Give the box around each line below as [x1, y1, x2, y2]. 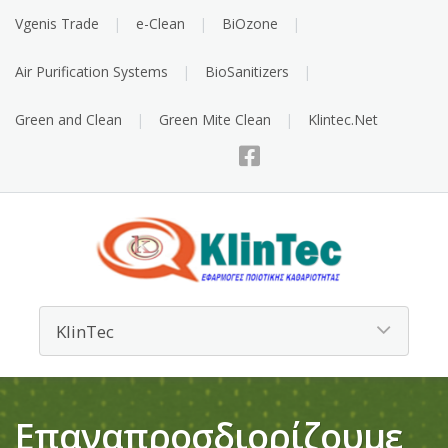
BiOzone [222, 14, 278, 33]
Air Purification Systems [15, 62, 168, 81]
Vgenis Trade [15, 14, 99, 33]
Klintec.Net [308, 110, 378, 129]
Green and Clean [15, 110, 122, 129]
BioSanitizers [205, 62, 289, 81]
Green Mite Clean [159, 110, 271, 129]
